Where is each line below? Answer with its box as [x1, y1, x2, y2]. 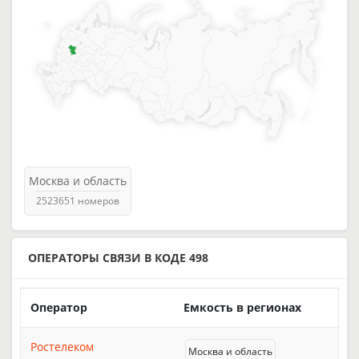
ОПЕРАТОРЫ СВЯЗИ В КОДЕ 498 [28, 249, 208, 265]
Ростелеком [30, 338, 94, 354]
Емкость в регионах [184, 299, 301, 315]
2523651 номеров [36, 193, 119, 208]
